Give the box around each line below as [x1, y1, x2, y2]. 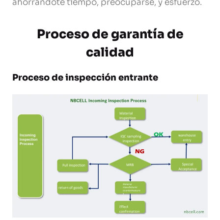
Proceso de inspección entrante [12, 72, 158, 83]
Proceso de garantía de [36, 26, 184, 42]
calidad [86, 44, 134, 60]
